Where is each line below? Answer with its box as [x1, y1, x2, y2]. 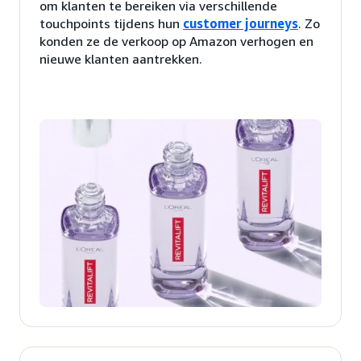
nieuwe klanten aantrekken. [39, 50, 202, 67]
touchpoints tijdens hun [39, 15, 183, 31]
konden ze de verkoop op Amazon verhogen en [39, 32, 313, 49]
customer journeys [183, 15, 298, 31]
